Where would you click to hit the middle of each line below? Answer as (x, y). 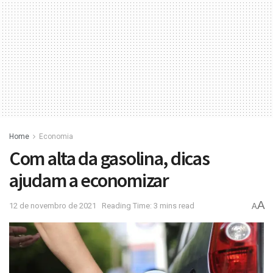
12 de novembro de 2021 (53, 206)
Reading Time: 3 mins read (148, 206)
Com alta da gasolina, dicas (109, 159)
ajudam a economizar (89, 181)
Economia (56, 137)
